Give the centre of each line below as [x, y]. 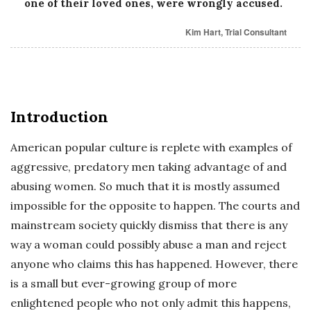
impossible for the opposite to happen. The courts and [155, 205]
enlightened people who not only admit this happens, [151, 303]
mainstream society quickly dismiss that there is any [149, 225]
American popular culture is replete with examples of [151, 147]
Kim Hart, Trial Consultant [236, 32]
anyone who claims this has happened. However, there [154, 264]
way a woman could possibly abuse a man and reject [149, 244]
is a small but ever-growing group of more [124, 283]
